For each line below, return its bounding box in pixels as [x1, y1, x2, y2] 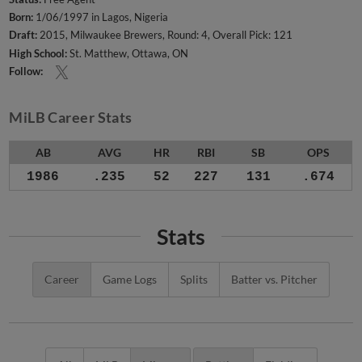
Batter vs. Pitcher [231, 272, 318, 287]
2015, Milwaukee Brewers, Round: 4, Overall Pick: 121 [37, 28, 293, 42]
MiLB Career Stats [9, 108, 133, 127]
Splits [180, 272, 208, 287]
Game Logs [103, 272, 157, 287]
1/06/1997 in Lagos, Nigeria [33, 11, 169, 24]
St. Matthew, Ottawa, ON [67, 46, 189, 60]
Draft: [9, 28, 38, 42]
